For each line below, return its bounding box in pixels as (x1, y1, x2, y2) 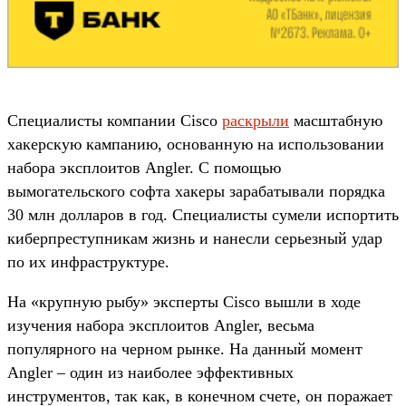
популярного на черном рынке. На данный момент (7, 339, 362, 358)
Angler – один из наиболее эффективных (7, 362, 294, 382)
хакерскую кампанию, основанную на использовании (7, 134, 384, 153)
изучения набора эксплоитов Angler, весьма (7, 315, 314, 334)
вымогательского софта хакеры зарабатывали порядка (7, 181, 385, 200)
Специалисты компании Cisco (7, 111, 222, 130)
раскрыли (222, 111, 289, 130)
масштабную (289, 111, 382, 130)
